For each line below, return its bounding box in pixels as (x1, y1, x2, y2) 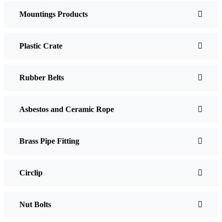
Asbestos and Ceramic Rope (19, 105, 114, 113)
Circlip (19, 168, 43, 177)
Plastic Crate (19, 41, 62, 50)
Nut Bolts (19, 200, 51, 209)
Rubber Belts (19, 73, 64, 82)
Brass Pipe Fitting (19, 136, 79, 145)
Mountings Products (19, 9, 88, 18)
